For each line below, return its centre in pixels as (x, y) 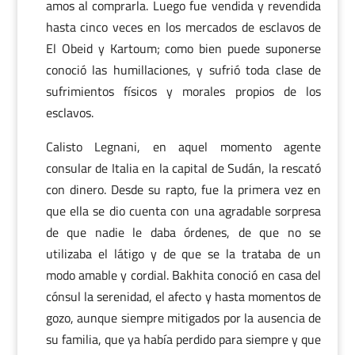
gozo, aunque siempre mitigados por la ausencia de (183, 318)
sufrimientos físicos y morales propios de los (183, 91)
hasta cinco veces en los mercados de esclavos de (183, 27)
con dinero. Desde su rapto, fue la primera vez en (183, 189)
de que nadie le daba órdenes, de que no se (183, 232)
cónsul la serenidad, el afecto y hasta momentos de (183, 296)
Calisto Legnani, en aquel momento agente (183, 147)
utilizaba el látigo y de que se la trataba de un (183, 254)
